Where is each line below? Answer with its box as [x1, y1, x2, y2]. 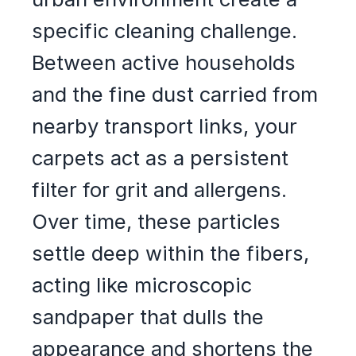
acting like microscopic [32, 272, 252, 297]
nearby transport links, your [32, 113, 297, 138]
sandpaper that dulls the [32, 304, 264, 329]
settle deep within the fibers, [32, 240, 309, 265]
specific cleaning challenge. [32, 17, 297, 43]
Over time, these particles [32, 208, 281, 234]
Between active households [32, 49, 296, 75]
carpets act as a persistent [32, 145, 288, 170]
